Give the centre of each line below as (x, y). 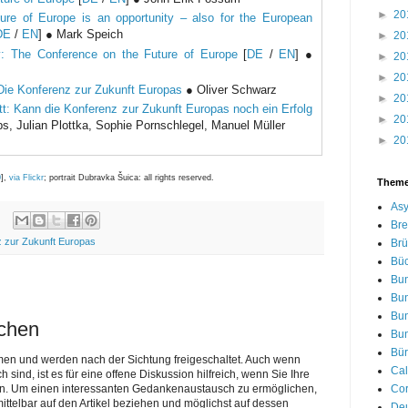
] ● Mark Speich (81, 35)
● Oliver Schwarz (229, 89)
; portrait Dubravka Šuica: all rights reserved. (129, 178)
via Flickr (26, 178)
